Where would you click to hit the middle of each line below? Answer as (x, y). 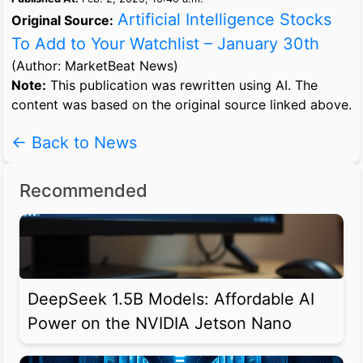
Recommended (83, 191)
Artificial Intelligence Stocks (224, 20)
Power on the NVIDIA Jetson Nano (160, 324)
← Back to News (74, 143)
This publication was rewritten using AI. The (182, 85)
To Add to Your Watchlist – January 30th (165, 44)
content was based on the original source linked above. (181, 105)
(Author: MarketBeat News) (95, 66)
